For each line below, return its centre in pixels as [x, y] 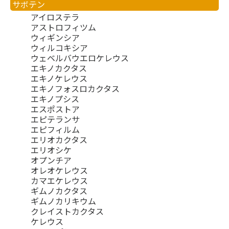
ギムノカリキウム [63, 201]
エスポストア [55, 109]
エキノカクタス [59, 68]
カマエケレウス [59, 181]
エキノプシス [55, 99]
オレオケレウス [59, 170]
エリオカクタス [59, 140]
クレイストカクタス [67, 211]
